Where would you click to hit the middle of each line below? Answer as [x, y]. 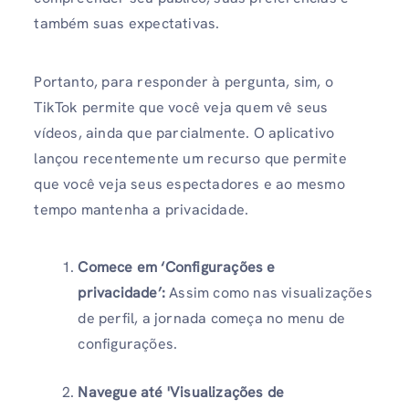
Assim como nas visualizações [271, 292]
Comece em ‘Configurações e [177, 267]
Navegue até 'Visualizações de [181, 392]
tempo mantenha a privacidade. [143, 209]
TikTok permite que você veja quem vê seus [181, 107]
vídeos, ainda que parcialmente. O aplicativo [184, 132]
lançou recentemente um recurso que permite [190, 158]
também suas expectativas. [129, 24]
